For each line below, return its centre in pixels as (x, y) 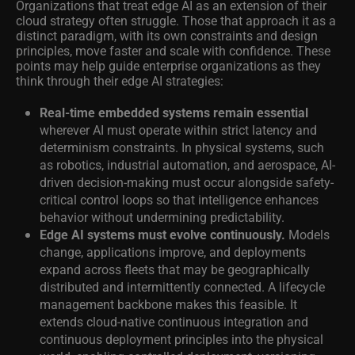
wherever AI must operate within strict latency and (178, 130)
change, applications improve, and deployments (173, 252)
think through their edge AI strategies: (120, 81)
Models (307, 235)
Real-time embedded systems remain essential (174, 113)
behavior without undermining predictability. (162, 217)
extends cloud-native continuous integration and (174, 322)
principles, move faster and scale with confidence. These (173, 51)
